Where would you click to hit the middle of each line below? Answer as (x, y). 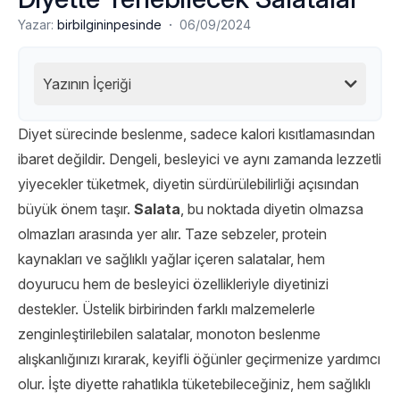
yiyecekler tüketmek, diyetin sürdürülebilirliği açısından (188, 184)
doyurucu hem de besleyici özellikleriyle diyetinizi (173, 284)
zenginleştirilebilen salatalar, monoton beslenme (169, 334)
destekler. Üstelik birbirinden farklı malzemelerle (167, 309)
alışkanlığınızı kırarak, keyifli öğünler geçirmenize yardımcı (199, 359)
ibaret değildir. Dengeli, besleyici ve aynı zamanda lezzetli (200, 159)
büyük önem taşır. (76, 209)
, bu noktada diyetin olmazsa (272, 209)
